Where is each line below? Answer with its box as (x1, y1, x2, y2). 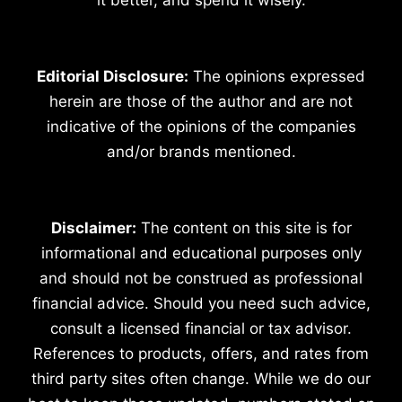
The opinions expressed (188, 66, 365, 85)
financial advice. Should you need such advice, (31, 293, 371, 312)
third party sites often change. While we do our (31, 369, 371, 388)
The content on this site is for (135, 218, 352, 237)
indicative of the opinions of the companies (46, 117, 356, 135)
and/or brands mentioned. (106, 142, 296, 161)
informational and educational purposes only (40, 243, 362, 262)
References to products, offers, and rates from (33, 344, 369, 363)
